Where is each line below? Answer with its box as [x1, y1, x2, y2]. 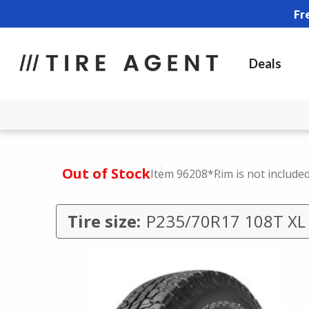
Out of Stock [62, 164, 150, 183]
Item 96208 [150, 166, 208, 181]
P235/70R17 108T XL [146, 210, 306, 232]
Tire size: [67, 210, 141, 232]
